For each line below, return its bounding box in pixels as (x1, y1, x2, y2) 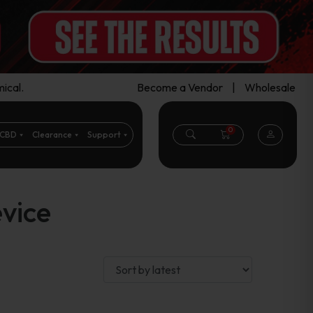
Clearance (32, 129, 72, 140)
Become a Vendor (137, 80, 223, 94)
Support (87, 129, 121, 140)
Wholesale (245, 80, 296, 94)
